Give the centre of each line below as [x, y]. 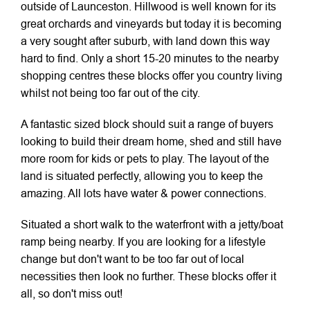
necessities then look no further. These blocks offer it [148, 276]
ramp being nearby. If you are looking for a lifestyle [143, 241]
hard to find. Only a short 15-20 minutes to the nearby [150, 58]
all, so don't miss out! [72, 293]
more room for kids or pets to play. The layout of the [145, 158]
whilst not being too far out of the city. [110, 93]
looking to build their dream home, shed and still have [151, 141]
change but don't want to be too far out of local [133, 259]
